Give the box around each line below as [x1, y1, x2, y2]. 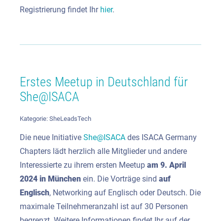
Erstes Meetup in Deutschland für [20, 74, 188, 90]
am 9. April [147, 160, 186, 170]
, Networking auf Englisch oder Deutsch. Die [49, 187, 201, 197]
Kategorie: [20, 114, 49, 122]
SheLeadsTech [49, 114, 91, 122]
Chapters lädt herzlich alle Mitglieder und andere [20, 146, 187, 156]
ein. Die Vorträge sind [81, 174, 159, 184]
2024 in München [20, 174, 81, 184]
